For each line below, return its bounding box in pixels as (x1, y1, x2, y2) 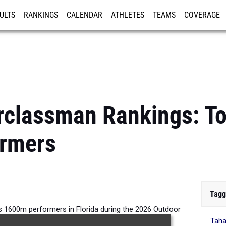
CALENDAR (67, 11, 102, 20)
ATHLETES (111, 11, 144, 20)
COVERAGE (184, 11, 220, 20)
